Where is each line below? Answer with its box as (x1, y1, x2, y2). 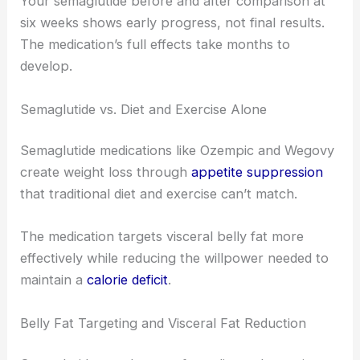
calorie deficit (87, 272, 169, 288)
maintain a (20, 272, 88, 288)
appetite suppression (191, 164, 324, 181)
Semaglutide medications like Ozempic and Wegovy (20, 142, 335, 159)
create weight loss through (20, 164, 192, 181)
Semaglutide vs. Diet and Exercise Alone (20, 100, 268, 117)
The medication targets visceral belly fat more (20, 228, 305, 245)
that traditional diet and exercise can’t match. (20, 186, 298, 202)
